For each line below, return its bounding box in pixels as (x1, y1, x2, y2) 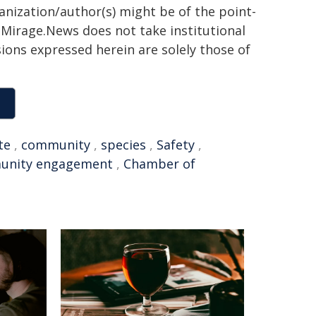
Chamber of (123, 155, 195, 172)
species (101, 136, 146, 153)
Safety (157, 136, 195, 153)
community (21, 136, 90, 153)
